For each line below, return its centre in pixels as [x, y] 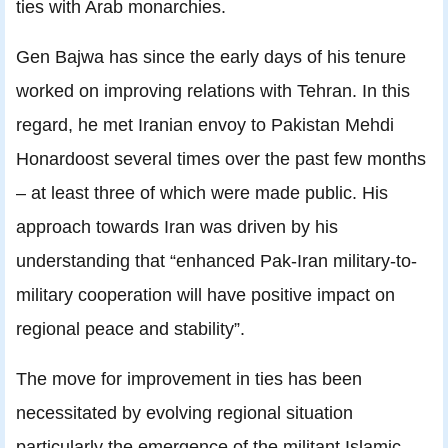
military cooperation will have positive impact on [205, 295]
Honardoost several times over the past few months [221, 159]
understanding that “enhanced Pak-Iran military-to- [216, 261]
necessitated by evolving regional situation [184, 413]
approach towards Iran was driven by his [177, 227]
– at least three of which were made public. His [202, 193]
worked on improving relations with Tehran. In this [213, 91]
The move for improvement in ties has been [189, 379]
